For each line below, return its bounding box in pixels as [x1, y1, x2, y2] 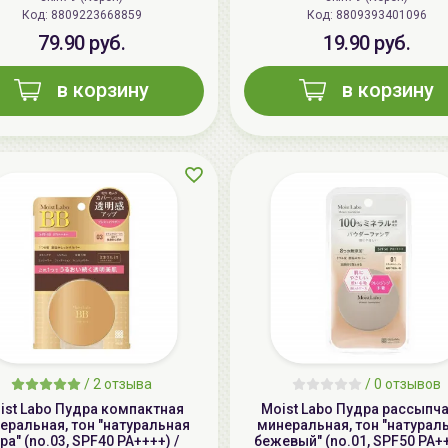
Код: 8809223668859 [50, 8, 142, 23]
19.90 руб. [323, 31, 410, 56]
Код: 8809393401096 [335, 8, 427, 23]
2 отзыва [93, 376, 152, 393]
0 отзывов [374, 376, 441, 393]
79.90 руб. [38, 31, 125, 56]
